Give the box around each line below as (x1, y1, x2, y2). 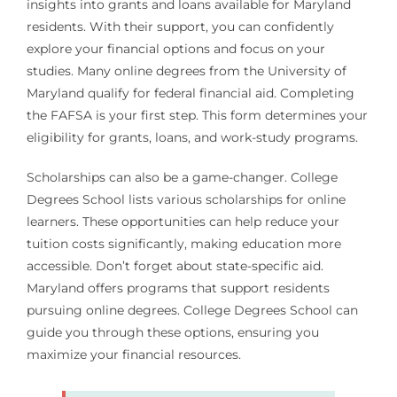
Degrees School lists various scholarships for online (26, 191, 346, 208)
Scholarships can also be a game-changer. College (26, 169, 338, 186)
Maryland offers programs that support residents (26, 280, 330, 297)
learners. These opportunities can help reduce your (26, 214, 339, 230)
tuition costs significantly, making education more (26, 236, 341, 253)
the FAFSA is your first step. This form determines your (26, 107, 368, 124)
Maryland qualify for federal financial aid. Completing (26, 85, 354, 102)
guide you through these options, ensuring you (26, 324, 319, 341)
